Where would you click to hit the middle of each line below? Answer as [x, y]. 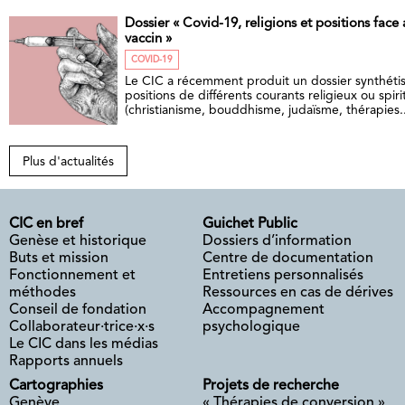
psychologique [251, 327]
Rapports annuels [66, 361]
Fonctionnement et [72, 275]
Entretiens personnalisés [283, 275]
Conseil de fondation [78, 310]
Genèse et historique [78, 241]
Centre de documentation [288, 258]
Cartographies [56, 386]
